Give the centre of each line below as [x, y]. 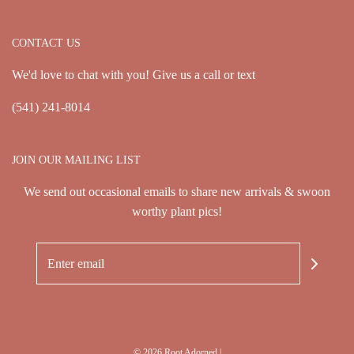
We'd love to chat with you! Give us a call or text [134, 75]
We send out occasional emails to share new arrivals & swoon [177, 192]
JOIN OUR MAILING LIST [76, 160]
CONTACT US [46, 43]
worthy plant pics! [177, 212]
